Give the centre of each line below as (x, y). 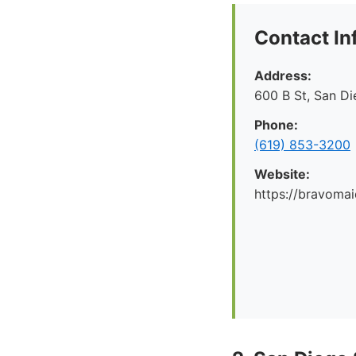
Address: (283, 75)
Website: (282, 174)
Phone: (276, 125)
